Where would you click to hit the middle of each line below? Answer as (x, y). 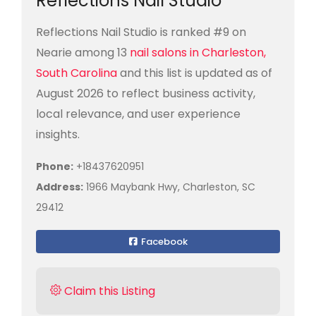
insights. (58, 134)
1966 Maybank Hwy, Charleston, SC (169, 187)
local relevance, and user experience (138, 114)
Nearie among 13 (83, 53)
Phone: (55, 166)
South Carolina (78, 73)
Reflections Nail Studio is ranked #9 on (141, 32)
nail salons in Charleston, (198, 53)
